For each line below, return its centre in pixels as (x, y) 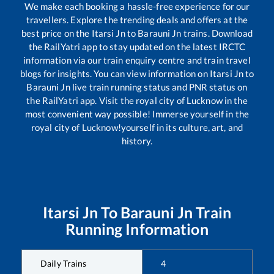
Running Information (137, 228)
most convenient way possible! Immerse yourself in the (137, 113)
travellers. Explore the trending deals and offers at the (137, 19)
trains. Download (217, 33)
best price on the (57, 33)
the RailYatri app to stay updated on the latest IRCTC (137, 46)
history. (137, 140)
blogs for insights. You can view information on (115, 73)
